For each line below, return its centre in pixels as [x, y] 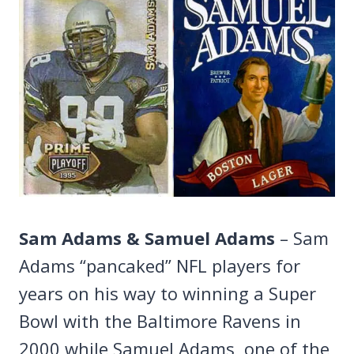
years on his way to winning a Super [168, 293]
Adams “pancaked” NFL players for [160, 265]
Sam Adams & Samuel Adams [147, 238]
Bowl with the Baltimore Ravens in [160, 321]
